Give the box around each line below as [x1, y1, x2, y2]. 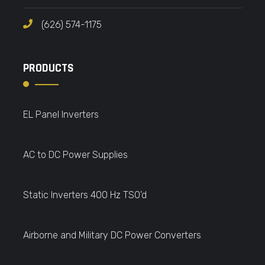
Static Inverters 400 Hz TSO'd [23, 189, 147, 201]
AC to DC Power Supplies [23, 149, 128, 160]
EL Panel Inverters [23, 109, 99, 120]
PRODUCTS [23, 60, 74, 76]
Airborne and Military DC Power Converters [23, 230, 201, 241]
